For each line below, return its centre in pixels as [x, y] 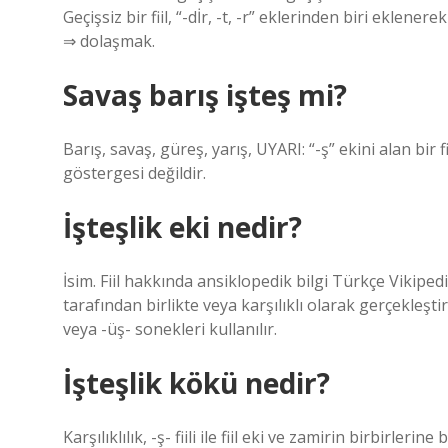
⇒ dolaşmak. [109, 41]
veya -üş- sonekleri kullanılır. [170, 329]
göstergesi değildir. [134, 173]
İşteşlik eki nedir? [182, 227]
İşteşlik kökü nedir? [196, 383]
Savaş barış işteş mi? [205, 95]
